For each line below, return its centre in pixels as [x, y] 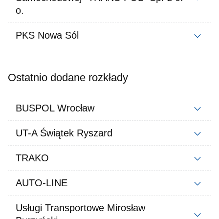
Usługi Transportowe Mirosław [80, 208]
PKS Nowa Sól [47, 35]
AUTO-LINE [42, 183]
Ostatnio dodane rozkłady [68, 77]
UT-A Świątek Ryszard [64, 133]
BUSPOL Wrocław [55, 108]
